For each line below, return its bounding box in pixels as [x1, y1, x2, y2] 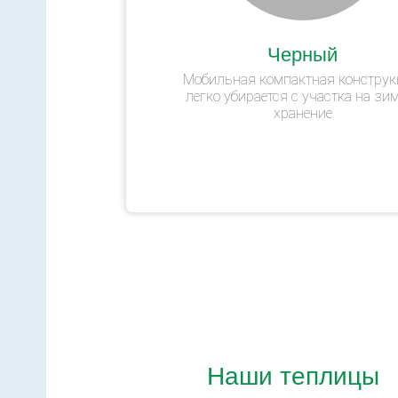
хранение [273, 104, 332, 122]
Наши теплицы [207, 355, 379, 392]
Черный [267, 38, 338, 67]
